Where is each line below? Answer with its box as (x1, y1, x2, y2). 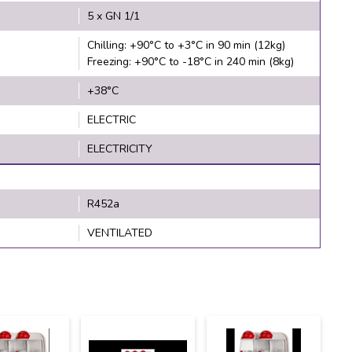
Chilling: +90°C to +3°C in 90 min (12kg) (86, 37, 285, 53)
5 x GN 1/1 (86, 8, 140, 24)
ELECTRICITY (86, 141, 152, 156)
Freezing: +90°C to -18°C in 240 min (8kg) (86, 53, 294, 69)
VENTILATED (86, 225, 152, 240)
